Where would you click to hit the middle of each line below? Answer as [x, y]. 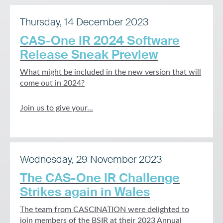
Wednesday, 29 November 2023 [91, 159]
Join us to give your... [56, 108]
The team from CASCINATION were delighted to [105, 210]
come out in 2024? [52, 83]
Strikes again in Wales [85, 192]
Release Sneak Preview [89, 55]
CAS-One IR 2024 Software [100, 41]
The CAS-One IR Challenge [100, 178]
